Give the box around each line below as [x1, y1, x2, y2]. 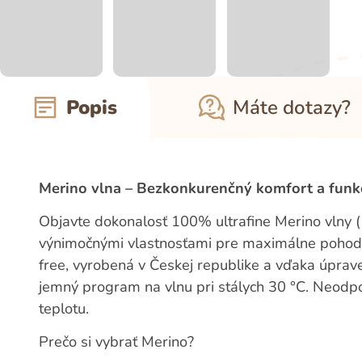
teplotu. [39, 298, 90, 318]
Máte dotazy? [232, 95, 351, 121]
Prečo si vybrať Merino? [39, 332, 195, 352]
